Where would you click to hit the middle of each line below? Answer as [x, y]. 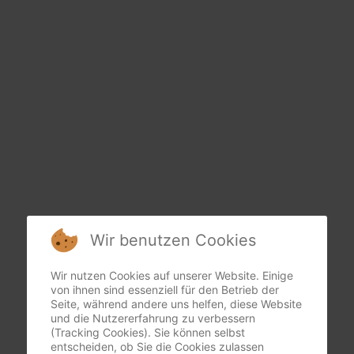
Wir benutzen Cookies [173, 240]
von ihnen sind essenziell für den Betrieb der [165, 290]
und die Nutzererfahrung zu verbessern [153, 318]
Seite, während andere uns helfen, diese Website [176, 304]
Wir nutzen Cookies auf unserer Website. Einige [172, 275]
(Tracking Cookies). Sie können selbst [148, 332]
